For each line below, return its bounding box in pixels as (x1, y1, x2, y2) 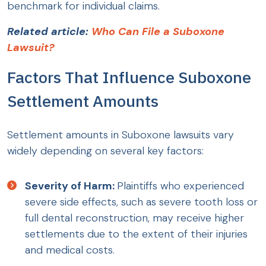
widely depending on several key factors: (7, 144, 204, 159)
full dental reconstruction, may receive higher (25, 211, 244, 226)
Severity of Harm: (25, 179, 117, 194)
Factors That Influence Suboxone (7, 66, 251, 88)
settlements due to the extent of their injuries (25, 227, 248, 242)
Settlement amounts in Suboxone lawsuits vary (7, 128, 234, 142)
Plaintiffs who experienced (117, 179, 244, 194)
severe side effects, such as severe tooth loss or (25, 195, 258, 210)
